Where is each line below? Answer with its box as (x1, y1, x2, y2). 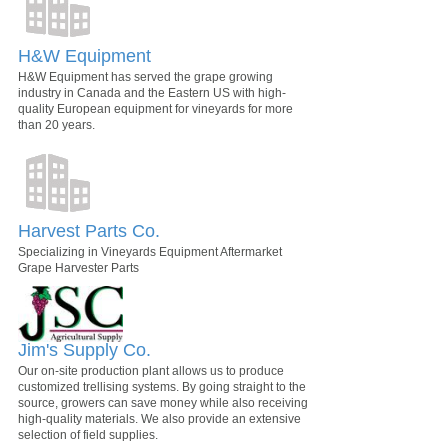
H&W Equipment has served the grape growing (18, 69, 273, 84)
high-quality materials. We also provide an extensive (18, 411, 301, 426)
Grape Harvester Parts (18, 260, 139, 275)
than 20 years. (18, 117, 95, 132)
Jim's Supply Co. (18, 339, 151, 360)
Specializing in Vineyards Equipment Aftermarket (18, 244, 282, 259)
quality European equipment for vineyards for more (18, 101, 293, 116)
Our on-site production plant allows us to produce (18, 363, 284, 378)
